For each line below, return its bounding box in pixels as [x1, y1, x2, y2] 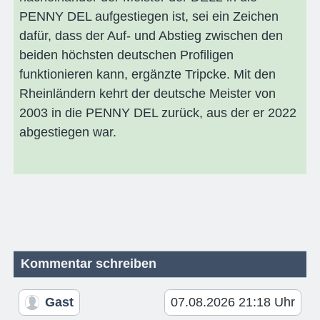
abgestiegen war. [19, 124, 116, 139]
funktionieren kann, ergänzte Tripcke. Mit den [19, 66, 276, 81]
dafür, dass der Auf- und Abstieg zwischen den [19, 28, 283, 43]
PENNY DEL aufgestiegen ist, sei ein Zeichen [19, 9, 279, 24]
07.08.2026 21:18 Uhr [171, 295, 296, 310]
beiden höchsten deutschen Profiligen [19, 47, 234, 62]
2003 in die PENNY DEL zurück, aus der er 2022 [19, 105, 296, 120]
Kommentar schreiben [21, 256, 157, 271]
